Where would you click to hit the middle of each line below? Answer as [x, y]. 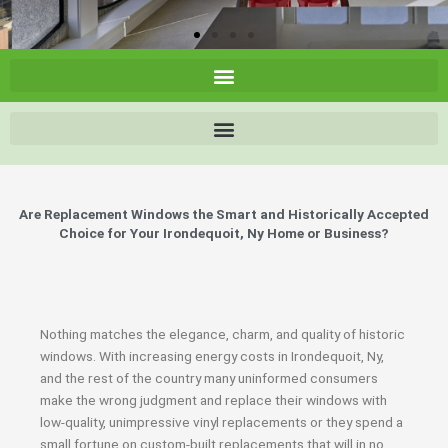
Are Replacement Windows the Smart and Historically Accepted [224, 214]
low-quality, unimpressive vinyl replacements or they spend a [221, 422]
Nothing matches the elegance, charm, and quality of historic [222, 334]
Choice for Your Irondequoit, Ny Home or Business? [224, 233]
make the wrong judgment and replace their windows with [213, 400]
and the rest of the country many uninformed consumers [209, 378]
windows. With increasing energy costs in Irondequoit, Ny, [212, 356]
